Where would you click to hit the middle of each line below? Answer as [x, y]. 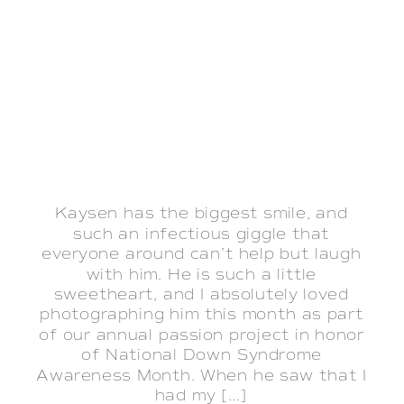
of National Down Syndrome [202, 355]
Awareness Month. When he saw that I [202, 375]
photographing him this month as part [202, 315]
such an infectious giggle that [202, 234]
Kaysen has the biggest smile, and [201, 214]
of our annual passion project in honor [201, 335]
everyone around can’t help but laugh [202, 254]
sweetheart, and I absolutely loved [202, 295]
